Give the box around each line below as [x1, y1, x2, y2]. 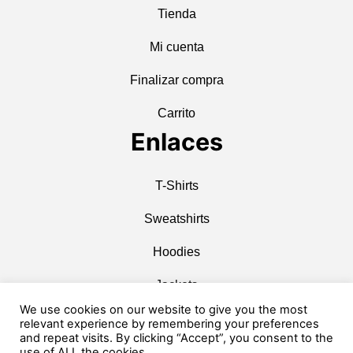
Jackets [155, 277, 198, 292]
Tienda [157, 6, 196, 20]
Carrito [158, 106, 195, 120]
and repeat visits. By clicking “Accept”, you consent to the [20, 331, 333, 345]
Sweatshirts [143, 211, 210, 225]
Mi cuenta [149, 39, 204, 54]
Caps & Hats [141, 310, 212, 325]
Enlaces [130, 127, 223, 156]
